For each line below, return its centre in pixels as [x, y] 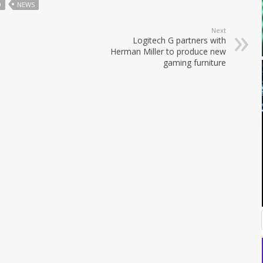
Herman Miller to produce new [168, 52]
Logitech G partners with [179, 41]
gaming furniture [195, 63]
